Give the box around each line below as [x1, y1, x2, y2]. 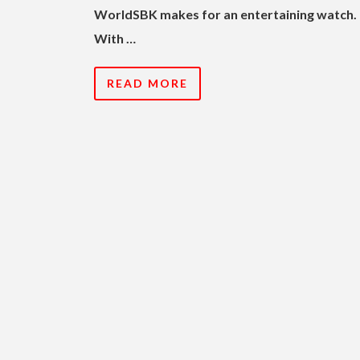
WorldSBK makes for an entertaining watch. [94, 6, 357, 22]
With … [94, 30, 136, 46]
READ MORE [107, 76, 188, 90]
